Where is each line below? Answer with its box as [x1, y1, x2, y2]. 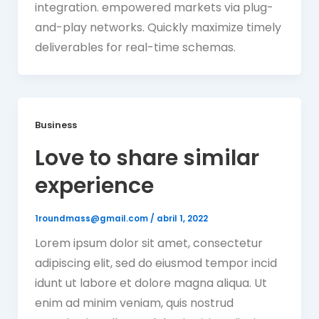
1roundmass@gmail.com [34, 212, 150, 224]
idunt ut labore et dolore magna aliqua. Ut [34, 274, 267, 291]
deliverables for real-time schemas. [34, 39, 236, 56]
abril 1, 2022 [156, 212, 208, 224]
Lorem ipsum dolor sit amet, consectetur [34, 234, 263, 251]
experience [34, 170, 154, 201]
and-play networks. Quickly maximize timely [34, 19, 281, 36]
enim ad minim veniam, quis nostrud [34, 294, 234, 311]
